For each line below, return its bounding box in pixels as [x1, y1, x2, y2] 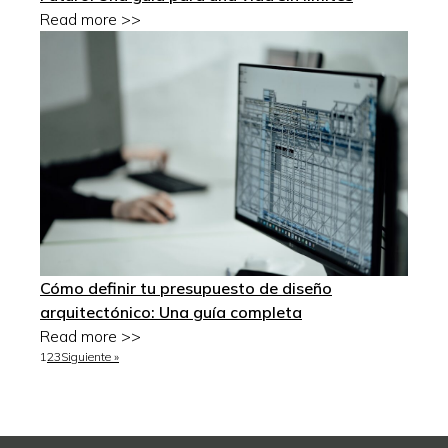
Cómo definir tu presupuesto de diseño [40, 278, 332, 299]
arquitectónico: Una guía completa [40, 302, 302, 323]
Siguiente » [61, 349, 119, 365]
